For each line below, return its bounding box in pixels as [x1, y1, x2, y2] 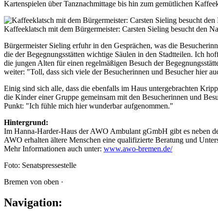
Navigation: [4, 196, 62, 209]
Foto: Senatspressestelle [4, 161, 76, 169]
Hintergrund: [4, 118, 48, 127]
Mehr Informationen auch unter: [4, 144, 104, 153]
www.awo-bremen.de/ [104, 144, 172, 153]
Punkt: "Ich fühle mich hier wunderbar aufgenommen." [4, 101, 173, 110]
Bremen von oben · [4, 177, 63, 186]
